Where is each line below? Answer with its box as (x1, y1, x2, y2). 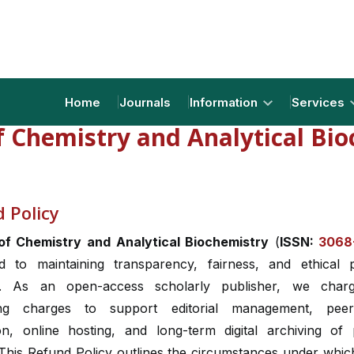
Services (292, 94, 348, 110)
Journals (119, 94, 171, 110)
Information (190, 94, 261, 110)
